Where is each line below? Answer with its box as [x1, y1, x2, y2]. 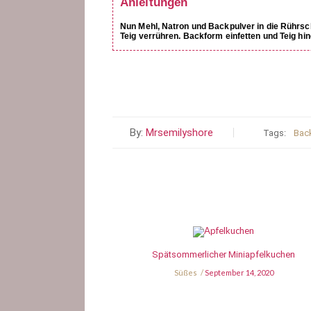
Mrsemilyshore [146, 126, 213, 140]
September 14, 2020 [204, 268, 274, 278]
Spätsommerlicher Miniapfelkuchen [152, 249, 295, 260]
